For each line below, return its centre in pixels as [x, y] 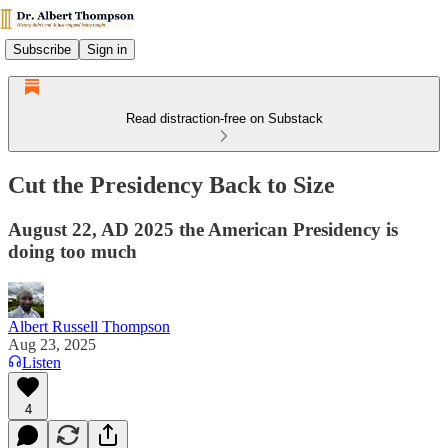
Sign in [107, 49]
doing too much [72, 251]
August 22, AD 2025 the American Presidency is [203, 229]
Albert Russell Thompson [89, 326]
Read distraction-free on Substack [224, 118]
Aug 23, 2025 [52, 344]
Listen [41, 362]
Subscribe [42, 49]
